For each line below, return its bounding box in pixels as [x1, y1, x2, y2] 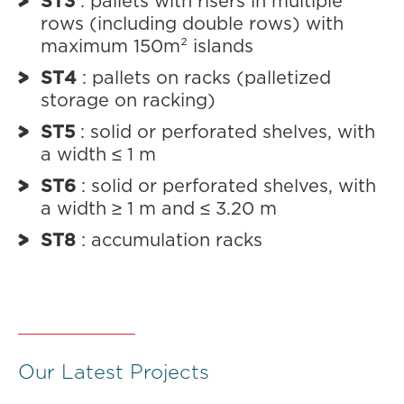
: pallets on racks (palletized [77, 69, 331, 87]
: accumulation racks [76, 232, 262, 250]
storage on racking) [41, 92, 216, 110]
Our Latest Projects [18, 363, 209, 382]
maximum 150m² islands [41, 38, 253, 56]
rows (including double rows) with [41, 15, 344, 33]
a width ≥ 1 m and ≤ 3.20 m [41, 200, 277, 218]
